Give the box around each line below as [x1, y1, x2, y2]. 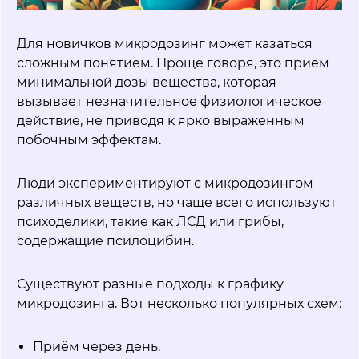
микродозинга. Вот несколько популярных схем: [17, 296, 341, 312]
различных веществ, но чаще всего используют [17, 195, 337, 211]
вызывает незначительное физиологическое [17, 94, 321, 110]
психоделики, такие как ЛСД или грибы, [17, 214, 284, 230]
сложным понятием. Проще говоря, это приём [17, 55, 329, 71]
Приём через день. [33, 339, 160, 355]
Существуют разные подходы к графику [17, 276, 284, 292]
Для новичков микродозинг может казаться [17, 36, 313, 52]
